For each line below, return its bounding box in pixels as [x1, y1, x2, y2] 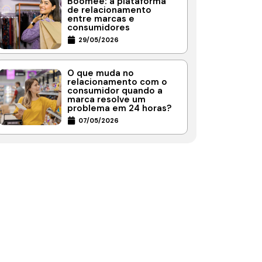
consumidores [67, 22, 130, 34]
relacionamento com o [67, 76, 167, 88]
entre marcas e [67, 13, 135, 25]
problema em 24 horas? [67, 102, 171, 115]
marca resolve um [67, 94, 146, 106]
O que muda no [67, 67, 134, 80]
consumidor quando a [67, 85, 163, 97]
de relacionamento [67, 4, 151, 16]
